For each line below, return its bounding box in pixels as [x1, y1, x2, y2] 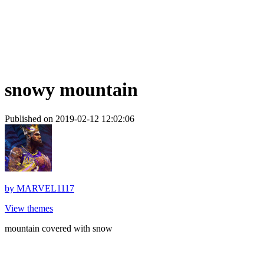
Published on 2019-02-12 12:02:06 [5, 113, 134, 124]
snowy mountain [5, 79, 138, 101]
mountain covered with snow [5, 223, 113, 233]
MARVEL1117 [16, 183, 74, 193]
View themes [5, 203, 53, 213]
